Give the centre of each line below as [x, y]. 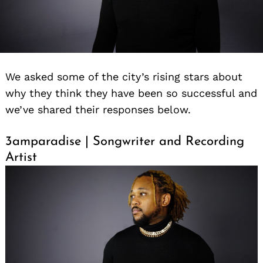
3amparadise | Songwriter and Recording [125, 141]
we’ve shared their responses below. [98, 109]
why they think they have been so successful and [131, 93]
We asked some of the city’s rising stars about [124, 76]
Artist [21, 157]
